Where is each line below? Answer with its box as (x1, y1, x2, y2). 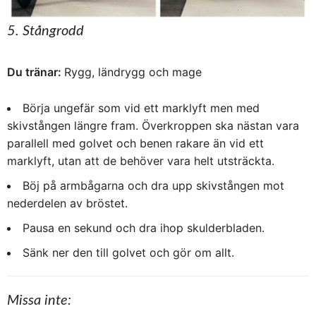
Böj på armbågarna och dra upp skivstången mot (23, 178, 284, 193)
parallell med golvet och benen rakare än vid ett (7, 135, 264, 150)
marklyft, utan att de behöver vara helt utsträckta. (7, 153, 274, 168)
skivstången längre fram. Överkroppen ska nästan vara (7, 118, 299, 133)
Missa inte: (7, 293, 71, 308)
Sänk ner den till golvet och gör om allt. (23, 245, 234, 260)
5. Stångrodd (7, 23, 84, 38)
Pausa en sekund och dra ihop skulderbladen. (23, 220, 265, 235)
